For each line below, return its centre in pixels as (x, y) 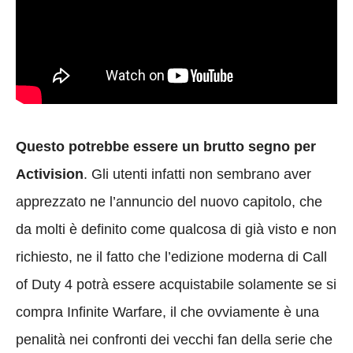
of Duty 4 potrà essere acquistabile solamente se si (176, 285)
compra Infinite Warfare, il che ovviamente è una (167, 312)
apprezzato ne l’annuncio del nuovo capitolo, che (169, 202)
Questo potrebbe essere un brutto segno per (166, 147)
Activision (50, 175)
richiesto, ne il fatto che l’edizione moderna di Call (171, 257)
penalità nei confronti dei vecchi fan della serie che (174, 340)
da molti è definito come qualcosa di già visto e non (176, 230)
